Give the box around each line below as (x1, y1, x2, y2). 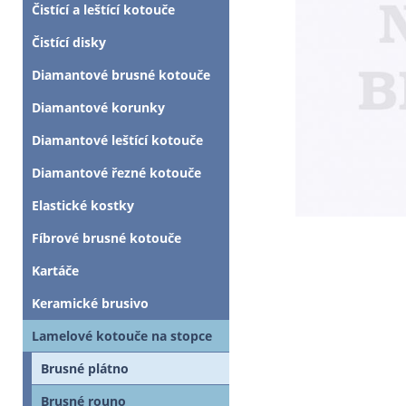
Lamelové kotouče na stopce (32, 327, 212, 344)
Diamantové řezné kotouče (32, 164, 201, 181)
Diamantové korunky (32, 99, 165, 116)
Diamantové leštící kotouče (32, 131, 203, 149)
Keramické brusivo (32, 295, 149, 312)
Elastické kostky (32, 197, 134, 214)
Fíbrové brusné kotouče (32, 229, 181, 246)
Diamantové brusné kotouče (32, 66, 210, 83)
